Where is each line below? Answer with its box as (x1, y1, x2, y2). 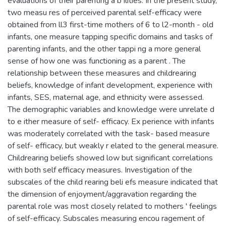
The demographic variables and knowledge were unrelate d (8, 103, 214, 115)
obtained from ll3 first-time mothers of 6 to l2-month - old (8, 19, 213, 30)
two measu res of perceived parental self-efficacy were (8, 7, 202, 18)
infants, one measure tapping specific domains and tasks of (8, 31, 212, 42)
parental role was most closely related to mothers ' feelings (8, 200, 217, 212)
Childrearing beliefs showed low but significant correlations (8, 152, 213, 163)
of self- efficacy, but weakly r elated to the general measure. (8, 140, 218, 151)
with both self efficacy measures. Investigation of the (8, 164, 192, 176)
